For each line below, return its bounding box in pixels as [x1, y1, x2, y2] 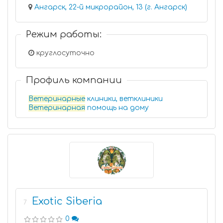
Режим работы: [26, 29, 102, 39]
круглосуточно [34, 49, 95, 57]
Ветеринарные [28, 95, 85, 103]
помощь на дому [85, 104, 149, 111]
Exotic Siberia [32, 196, 102, 207]
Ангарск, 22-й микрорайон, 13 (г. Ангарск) [34, 3, 187, 11]
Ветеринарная [28, 104, 85, 111]
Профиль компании [26, 75, 122, 85]
